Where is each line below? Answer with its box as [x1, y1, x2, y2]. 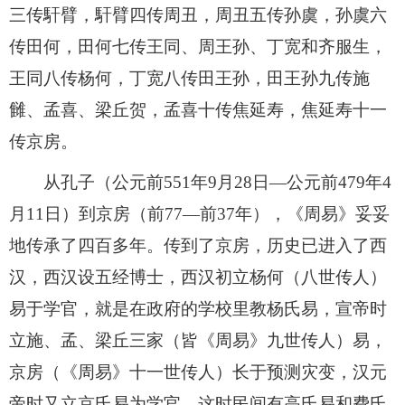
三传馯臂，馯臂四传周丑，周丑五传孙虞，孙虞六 [9, 5, 387, 24]
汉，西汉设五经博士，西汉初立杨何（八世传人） [9, 267, 387, 287]
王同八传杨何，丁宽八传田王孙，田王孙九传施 [9, 68, 370, 88]
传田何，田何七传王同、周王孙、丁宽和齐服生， [9, 36, 387, 56]
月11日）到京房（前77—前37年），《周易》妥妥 [9, 203, 390, 223]
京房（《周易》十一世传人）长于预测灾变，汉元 [9, 362, 387, 381]
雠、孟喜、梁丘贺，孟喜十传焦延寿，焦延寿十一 [9, 99, 387, 119]
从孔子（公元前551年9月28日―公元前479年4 [9, 172, 391, 192]
